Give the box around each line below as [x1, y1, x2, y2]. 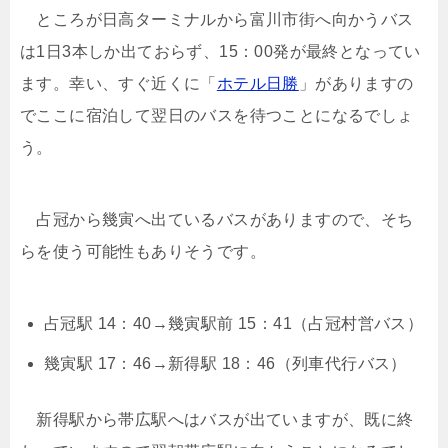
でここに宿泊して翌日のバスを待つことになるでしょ [20, 106, 414, 124]
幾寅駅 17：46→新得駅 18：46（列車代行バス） [44, 354, 407, 372]
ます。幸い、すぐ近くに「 [20, 74, 217, 92]
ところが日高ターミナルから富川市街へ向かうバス [20, 10, 414, 28]
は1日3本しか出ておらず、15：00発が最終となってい [20, 42, 421, 60]
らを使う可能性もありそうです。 [20, 242, 266, 260]
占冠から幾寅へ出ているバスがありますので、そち [20, 210, 414, 228]
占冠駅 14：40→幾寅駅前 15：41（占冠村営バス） [44, 314, 424, 332]
